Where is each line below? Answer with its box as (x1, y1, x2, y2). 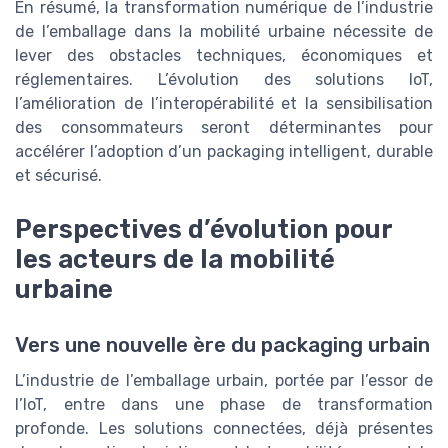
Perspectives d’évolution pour (15, 214, 392, 245)
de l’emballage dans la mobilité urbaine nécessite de (15, 22, 433, 42)
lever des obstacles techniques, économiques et (15, 46, 433, 66)
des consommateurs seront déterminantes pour (15, 118, 433, 138)
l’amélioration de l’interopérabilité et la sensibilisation (15, 94, 433, 114)
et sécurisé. (15, 166, 102, 186)
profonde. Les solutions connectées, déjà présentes (15, 419, 433, 439)
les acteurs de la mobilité (15, 244, 335, 275)
